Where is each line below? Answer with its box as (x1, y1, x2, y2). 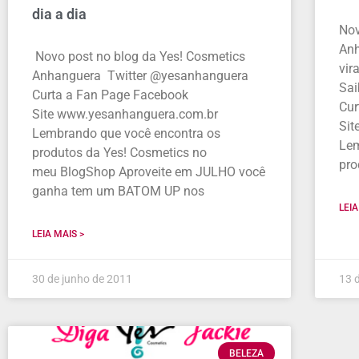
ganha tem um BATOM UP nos (32, 184, 204, 200)
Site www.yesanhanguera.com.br (32, 107, 218, 123)
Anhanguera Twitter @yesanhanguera (32, 68, 248, 84)
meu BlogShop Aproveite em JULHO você (32, 164, 265, 180)
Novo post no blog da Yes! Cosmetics (32, 49, 245, 65)
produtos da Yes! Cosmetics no (32, 145, 207, 161)
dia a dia (32, 6, 87, 23)
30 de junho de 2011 (32, 272, 132, 286)
